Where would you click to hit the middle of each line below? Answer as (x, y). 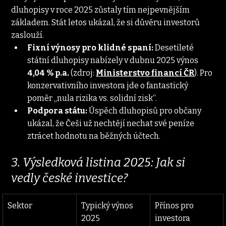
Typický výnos (108, 205)
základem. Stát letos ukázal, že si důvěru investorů (106, 22)
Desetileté (175, 47)
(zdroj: (83, 73)
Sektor (20, 205)
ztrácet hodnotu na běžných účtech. (94, 136)
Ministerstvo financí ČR (145, 73)
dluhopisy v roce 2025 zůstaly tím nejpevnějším (101, 10)
